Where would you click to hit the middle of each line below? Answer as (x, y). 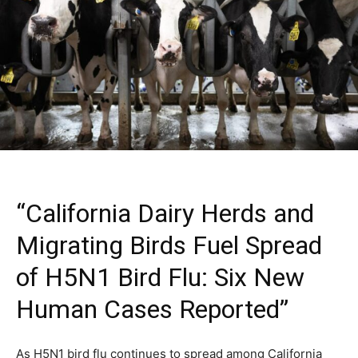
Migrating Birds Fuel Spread (169, 245)
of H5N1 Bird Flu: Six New (160, 277)
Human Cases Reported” (152, 309)
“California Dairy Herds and (165, 213)
